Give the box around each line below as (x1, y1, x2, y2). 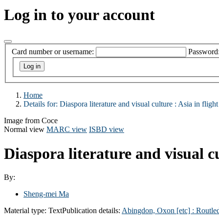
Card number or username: (12, 47, 94, 56)
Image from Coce (4, 116, 58, 125)
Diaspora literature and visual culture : (60, 100, 176, 109)
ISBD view (89, 125, 124, 134)
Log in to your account (4, 6, 155, 24)
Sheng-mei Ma (23, 189, 69, 198)
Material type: (4, 206, 48, 215)
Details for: (23, 100, 60, 109)
